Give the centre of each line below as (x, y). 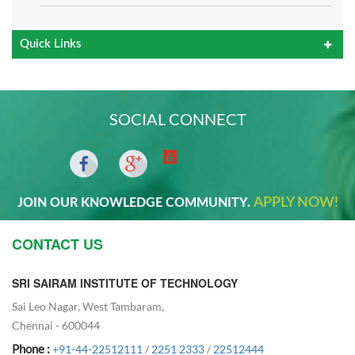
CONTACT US (57, 244)
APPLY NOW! (296, 203)
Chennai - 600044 (56, 325)
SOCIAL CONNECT (177, 119)
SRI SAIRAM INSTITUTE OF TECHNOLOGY (125, 282)
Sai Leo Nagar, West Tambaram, (88, 306)
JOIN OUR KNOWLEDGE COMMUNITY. (135, 203)
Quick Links (51, 44)
